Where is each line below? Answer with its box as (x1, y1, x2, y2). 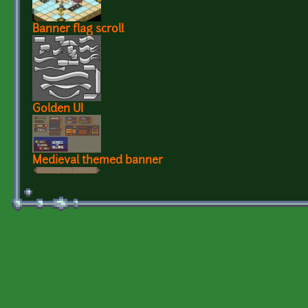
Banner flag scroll (32, 23, 124, 35)
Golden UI (32, 103, 83, 115)
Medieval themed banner (32, 155, 163, 166)
